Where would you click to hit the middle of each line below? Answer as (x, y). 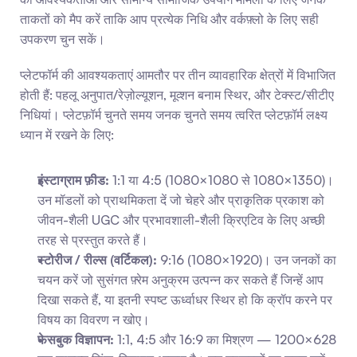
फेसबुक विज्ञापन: (76, 339)
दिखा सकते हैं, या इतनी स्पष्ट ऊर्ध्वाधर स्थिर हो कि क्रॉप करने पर (185, 300)
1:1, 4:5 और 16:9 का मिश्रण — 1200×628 (225, 339)
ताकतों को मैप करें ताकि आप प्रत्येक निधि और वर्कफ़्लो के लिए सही (169, 19)
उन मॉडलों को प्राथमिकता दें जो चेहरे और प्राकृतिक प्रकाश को (181, 200)
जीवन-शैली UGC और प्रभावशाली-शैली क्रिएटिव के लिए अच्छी (181, 220)
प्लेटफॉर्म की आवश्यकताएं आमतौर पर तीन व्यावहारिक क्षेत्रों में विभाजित (178, 75)
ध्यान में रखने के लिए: (67, 135)
